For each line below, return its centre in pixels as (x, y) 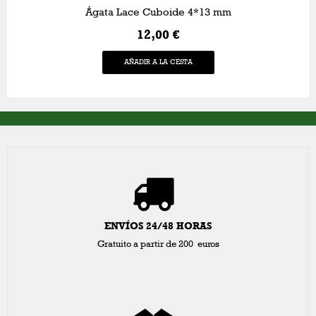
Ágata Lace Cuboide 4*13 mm (158, 12)
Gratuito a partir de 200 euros (158, 244)
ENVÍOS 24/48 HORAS (158, 226)
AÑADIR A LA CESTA (158, 62)
